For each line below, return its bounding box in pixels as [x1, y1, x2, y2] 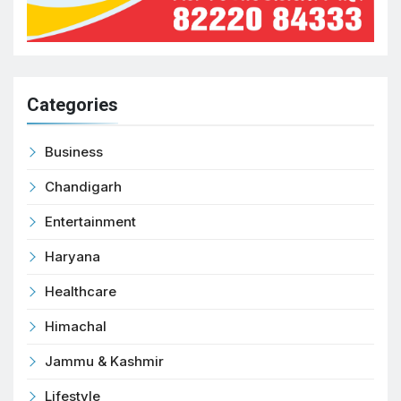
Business [45, 143, 103, 161]
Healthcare [45, 283, 116, 301]
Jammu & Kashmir [45, 353, 164, 371]
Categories [27, 94, 118, 116]
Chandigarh [45, 178, 122, 196]
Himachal [45, 318, 107, 336]
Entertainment [45, 213, 136, 231]
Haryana [45, 248, 100, 266]
